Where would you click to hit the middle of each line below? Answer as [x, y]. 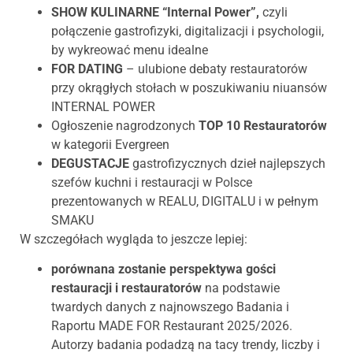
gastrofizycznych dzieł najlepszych [227, 163]
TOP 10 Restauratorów [263, 125]
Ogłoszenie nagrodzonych [125, 125]
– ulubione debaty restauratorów [217, 69]
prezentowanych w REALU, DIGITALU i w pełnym [185, 201]
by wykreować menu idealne [130, 50]
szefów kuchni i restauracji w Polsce [152, 182]
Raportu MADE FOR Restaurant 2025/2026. [172, 326]
